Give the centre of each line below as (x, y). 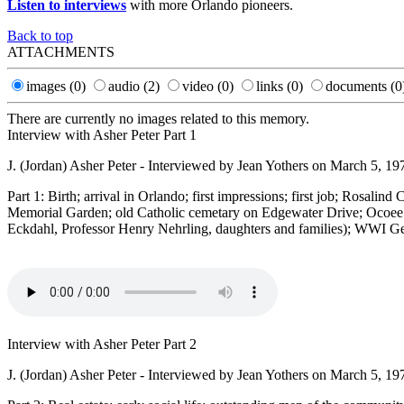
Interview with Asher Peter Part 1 (102, 134)
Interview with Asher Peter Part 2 (102, 344)
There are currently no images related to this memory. (158, 118)
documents (358, 86)
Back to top (40, 35)
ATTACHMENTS (61, 51)
